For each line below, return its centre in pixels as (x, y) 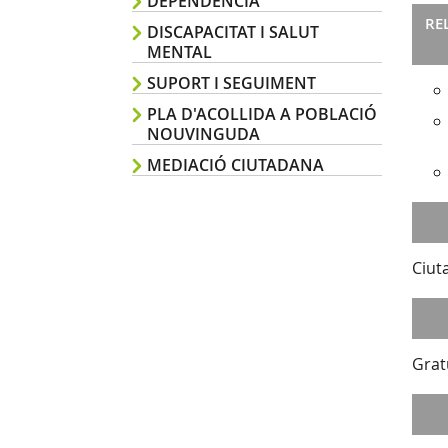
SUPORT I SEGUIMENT (231, 83)
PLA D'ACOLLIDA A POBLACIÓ (262, 114)
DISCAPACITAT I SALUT (233, 32)
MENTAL (179, 52)
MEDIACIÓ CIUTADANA (235, 165)
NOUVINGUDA (203, 134)
